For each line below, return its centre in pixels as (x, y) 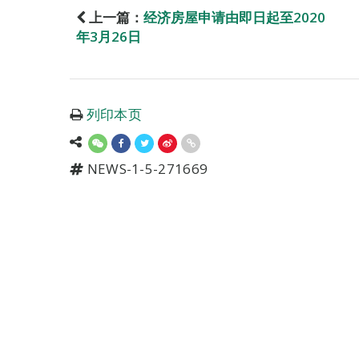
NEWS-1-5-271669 (146, 169)
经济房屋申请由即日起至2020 (234, 17)
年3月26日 (109, 36)
